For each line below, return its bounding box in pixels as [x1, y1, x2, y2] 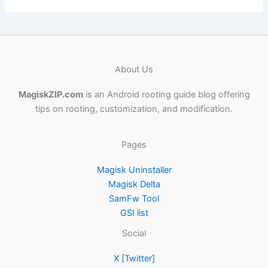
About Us [115, 63, 153, 75]
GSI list [120, 207, 148, 218]
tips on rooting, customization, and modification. [35, 103, 233, 114]
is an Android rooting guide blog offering [83, 89, 250, 100]
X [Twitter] [113, 253, 155, 264]
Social [122, 227, 146, 239]
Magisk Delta [108, 178, 160, 190]
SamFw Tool [109, 193, 159, 204]
